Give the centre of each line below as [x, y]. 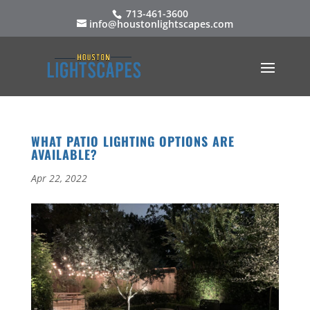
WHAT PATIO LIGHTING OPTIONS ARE [133, 141]
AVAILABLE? [64, 154]
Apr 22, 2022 [59, 178]
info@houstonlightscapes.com [161, 24]
